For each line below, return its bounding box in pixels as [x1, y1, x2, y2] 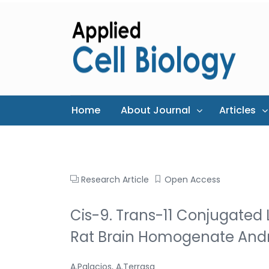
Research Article [81, 173, 149, 186]
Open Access [165, 173, 220, 186]
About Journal [121, 103, 190, 117]
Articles [219, 103, 256, 117]
